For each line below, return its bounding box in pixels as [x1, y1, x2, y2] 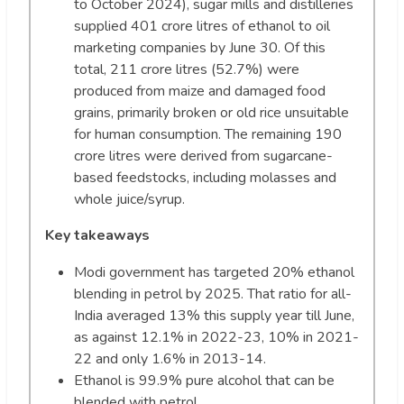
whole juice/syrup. [74, 188, 185, 209]
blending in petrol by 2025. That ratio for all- [74, 283, 352, 304]
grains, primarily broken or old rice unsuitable [74, 102, 349, 123]
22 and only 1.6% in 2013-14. [74, 348, 266, 369]
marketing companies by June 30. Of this [74, 37, 326, 58]
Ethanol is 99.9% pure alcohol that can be [74, 370, 335, 390]
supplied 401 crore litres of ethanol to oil [74, 15, 330, 36]
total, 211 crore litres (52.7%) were [74, 59, 299, 79]
